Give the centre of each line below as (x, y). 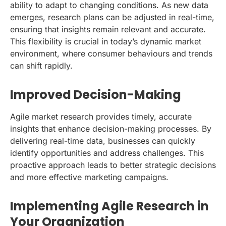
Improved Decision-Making (96, 95)
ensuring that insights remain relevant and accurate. (108, 30)
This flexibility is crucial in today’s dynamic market (106, 42)
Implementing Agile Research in (109, 206)
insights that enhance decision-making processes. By (111, 129)
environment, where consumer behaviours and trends (111, 54)
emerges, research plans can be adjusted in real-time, (112, 17)
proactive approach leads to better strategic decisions (113, 165)
